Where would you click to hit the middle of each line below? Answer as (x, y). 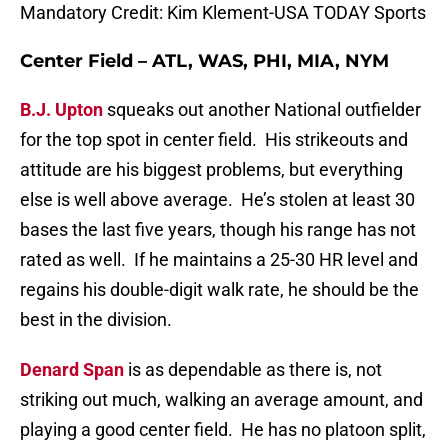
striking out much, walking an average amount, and (221, 400)
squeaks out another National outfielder (262, 110)
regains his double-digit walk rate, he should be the (219, 290)
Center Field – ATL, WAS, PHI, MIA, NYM (204, 61)
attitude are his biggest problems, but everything (211, 170)
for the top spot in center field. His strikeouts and (214, 140)
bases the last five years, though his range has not (218, 230)
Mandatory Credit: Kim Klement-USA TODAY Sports (223, 13)
